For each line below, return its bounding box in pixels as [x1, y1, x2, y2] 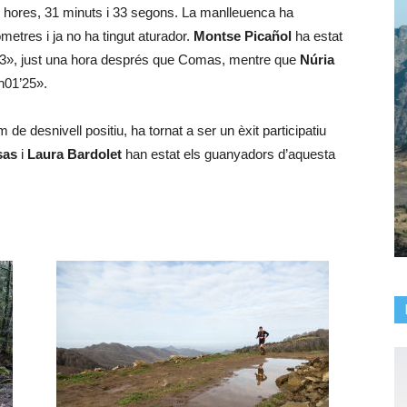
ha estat [292, 28, 342, 44]
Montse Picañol [194, 28, 292, 44]
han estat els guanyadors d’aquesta [122, 146, 335, 162]
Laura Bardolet [27, 146, 122, 162]
